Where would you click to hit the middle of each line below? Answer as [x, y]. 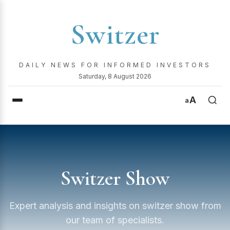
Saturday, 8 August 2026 [115, 76]
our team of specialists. [115, 220]
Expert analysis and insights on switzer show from [115, 206]
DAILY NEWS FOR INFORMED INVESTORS [115, 65]
